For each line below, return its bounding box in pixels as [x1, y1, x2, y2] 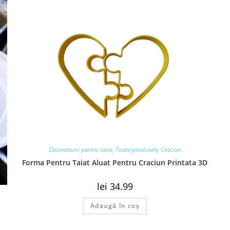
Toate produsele [115, 145, 158, 154]
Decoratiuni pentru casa [48, 145, 112, 154]
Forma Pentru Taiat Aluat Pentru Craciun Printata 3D [22, 157, 208, 167]
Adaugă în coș [90, 201, 140, 210]
